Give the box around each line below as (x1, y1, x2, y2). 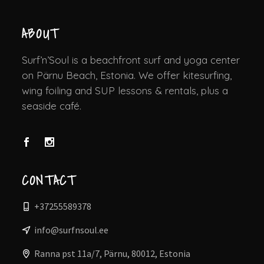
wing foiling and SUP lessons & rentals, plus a (22, 84, 228, 97)
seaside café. (22, 99, 81, 112)
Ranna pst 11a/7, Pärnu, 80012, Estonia (34, 247, 190, 260)
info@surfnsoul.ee (34, 224, 108, 236)
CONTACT (22, 170, 77, 191)
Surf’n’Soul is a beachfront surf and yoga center (22, 53, 240, 66)
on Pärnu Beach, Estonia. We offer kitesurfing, (22, 68, 232, 81)
